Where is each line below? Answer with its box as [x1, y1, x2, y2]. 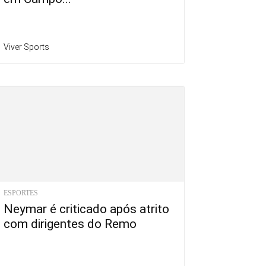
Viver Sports [4, 42, 49, 52]
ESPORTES [4, 189, 38, 198]
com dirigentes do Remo [4, 217, 137, 232]
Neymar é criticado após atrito [4, 202, 169, 217]
